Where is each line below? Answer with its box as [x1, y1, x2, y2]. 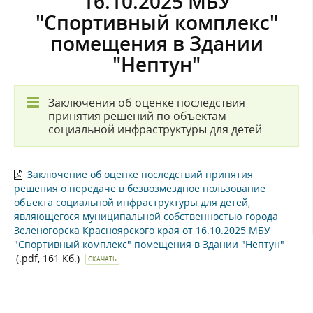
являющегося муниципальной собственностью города [14, 209, 278, 223]
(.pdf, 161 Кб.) [16, 251, 82, 265]
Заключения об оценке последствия [48, 94, 245, 110]
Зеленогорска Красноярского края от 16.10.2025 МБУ [14, 223, 270, 237]
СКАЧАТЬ [88, 254, 117, 263]
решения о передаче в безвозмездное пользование [14, 181, 265, 195]
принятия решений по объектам [48, 108, 226, 124]
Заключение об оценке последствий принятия [27, 167, 253, 181]
